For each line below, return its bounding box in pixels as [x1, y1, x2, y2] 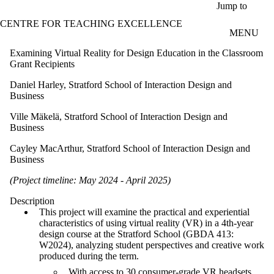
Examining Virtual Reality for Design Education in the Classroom [10, 47, 263, 58]
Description [10, 195, 54, 206]
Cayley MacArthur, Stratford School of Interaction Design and [10, 143, 250, 154]
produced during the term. [39, 250, 141, 261]
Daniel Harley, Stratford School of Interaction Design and [10, 79, 232, 90]
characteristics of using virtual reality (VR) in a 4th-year [39, 217, 253, 228]
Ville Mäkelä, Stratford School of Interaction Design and [10, 111, 228, 122]
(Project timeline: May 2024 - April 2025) [10, 174, 171, 185]
